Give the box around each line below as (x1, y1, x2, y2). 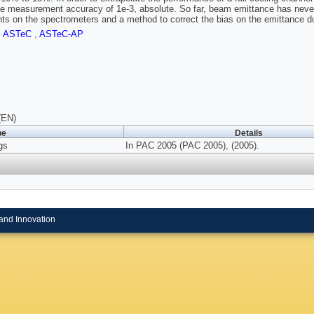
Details (235, 129, 263, 138)
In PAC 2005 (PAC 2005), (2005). (125, 140, 259, 151)
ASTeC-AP (39, 29, 83, 40)
